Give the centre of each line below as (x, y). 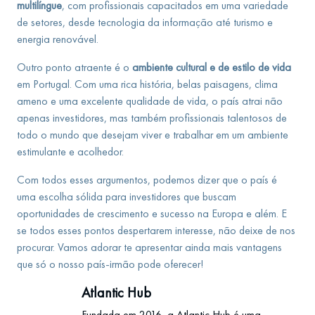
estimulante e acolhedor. (70, 151)
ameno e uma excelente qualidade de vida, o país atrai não (150, 101)
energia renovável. (58, 39)
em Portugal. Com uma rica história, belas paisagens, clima (147, 84)
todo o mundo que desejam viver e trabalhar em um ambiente (153, 134)
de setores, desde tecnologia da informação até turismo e (145, 22)
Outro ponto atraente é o (75, 67)
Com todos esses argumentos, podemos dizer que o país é (147, 179)
